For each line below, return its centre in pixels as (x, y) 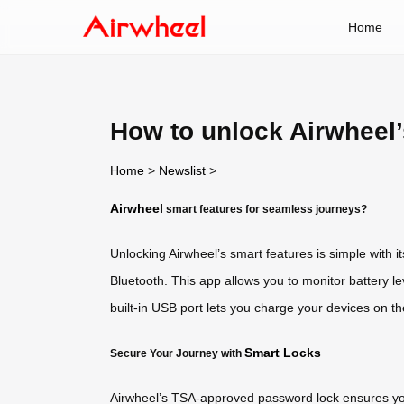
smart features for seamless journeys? (265, 208)
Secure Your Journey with (177, 353)
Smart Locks (283, 352)
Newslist (182, 170)
